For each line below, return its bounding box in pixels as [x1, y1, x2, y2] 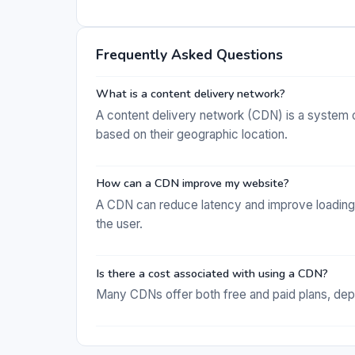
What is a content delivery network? [96, 86, 285, 102]
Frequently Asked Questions [96, 44, 283, 64]
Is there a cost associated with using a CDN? [96, 265, 328, 281]
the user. [96, 216, 143, 231]
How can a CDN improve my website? [96, 175, 289, 192]
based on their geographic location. [96, 126, 288, 142]
